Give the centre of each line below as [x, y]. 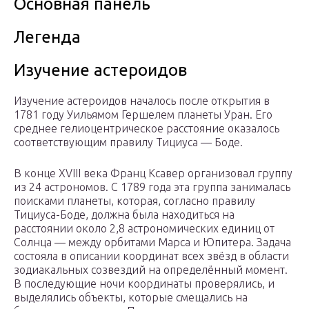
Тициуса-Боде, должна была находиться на [124, 215]
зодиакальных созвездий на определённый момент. [151, 270]
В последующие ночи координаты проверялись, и [144, 284]
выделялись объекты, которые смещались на [131, 298]
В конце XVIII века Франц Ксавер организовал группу [153, 173]
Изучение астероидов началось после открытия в [142, 101]
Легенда [47, 37]
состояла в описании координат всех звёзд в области [151, 256]
